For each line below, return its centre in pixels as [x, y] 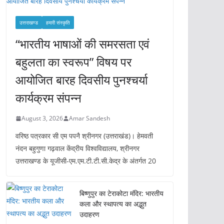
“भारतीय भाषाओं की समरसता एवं [82, 44]
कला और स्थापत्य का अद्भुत [113, 204]
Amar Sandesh [89, 118]
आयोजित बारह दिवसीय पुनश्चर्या [81, 80]
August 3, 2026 [42, 118]
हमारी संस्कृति [58, 22]
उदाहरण [107, 214]
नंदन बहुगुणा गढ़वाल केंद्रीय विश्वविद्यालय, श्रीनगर [77, 148]
